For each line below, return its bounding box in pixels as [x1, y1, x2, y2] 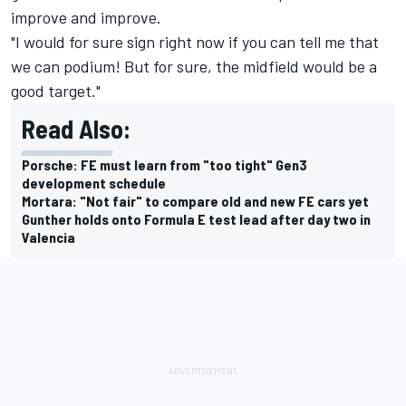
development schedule [22, 173, 166, 191]
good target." [11, 80, 101, 101]
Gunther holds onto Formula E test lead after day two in [22, 209, 371, 227]
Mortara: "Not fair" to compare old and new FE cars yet [22, 191, 369, 209]
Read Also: [22, 112, 130, 144]
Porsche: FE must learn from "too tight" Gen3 [22, 155, 307, 173]
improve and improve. [11, 6, 161, 27]
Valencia [22, 227, 75, 246]
